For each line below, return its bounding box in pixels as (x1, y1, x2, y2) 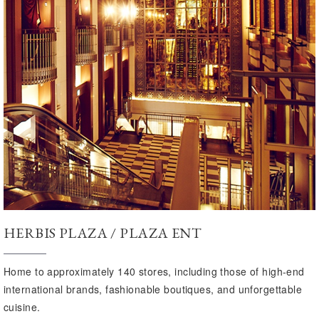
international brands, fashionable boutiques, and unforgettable (4, 282, 303, 296)
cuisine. (4, 300, 41, 314)
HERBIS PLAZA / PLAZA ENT (4, 224, 202, 242)
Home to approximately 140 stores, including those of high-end (4, 264, 305, 278)
